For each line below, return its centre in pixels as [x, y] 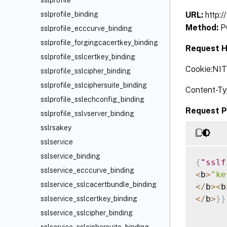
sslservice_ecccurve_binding [87, 170]
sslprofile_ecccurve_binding [86, 28]
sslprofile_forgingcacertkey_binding [99, 43]
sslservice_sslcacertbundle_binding [99, 184]
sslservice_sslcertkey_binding [89, 199]
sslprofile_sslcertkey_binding [88, 57]
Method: [203, 27]
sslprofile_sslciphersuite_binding [94, 85]
